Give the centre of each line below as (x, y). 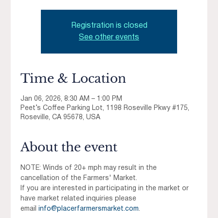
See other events (109, 38)
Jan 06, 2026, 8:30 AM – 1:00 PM (72, 99)
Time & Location (73, 79)
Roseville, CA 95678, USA (61, 118)
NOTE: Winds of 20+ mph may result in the (90, 168)
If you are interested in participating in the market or (106, 189)
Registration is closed (109, 26)
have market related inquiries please (80, 199)
